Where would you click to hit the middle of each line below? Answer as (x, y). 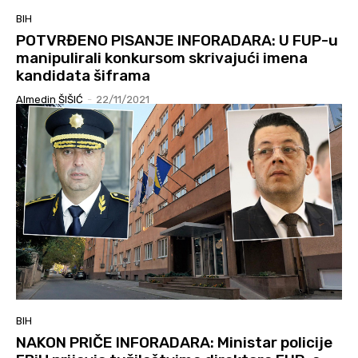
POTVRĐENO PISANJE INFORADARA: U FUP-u (177, 41)
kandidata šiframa (83, 76)
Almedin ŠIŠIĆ (50, 100)
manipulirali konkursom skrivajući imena (162, 58)
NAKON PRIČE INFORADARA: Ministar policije (174, 343)
